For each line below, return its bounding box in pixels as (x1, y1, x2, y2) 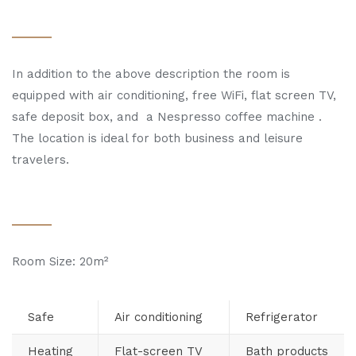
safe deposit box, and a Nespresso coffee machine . (12, 110, 322, 124)
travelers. (12, 153, 69, 167)
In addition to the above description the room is (12, 67, 290, 81)
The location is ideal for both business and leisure (12, 131, 303, 145)
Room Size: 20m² (12, 254, 109, 269)
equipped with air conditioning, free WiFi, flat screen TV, (12, 88, 336, 103)
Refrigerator (246, 310, 318, 324)
